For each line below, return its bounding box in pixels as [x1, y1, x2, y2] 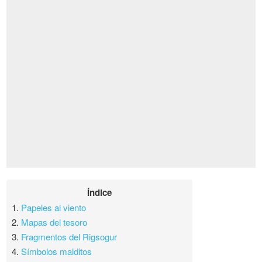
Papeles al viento [21, 201, 87, 214]
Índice [87, 186, 112, 199]
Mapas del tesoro [21, 216, 88, 229]
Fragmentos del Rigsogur [21, 230, 118, 243]
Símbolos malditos [21, 245, 92, 258]
